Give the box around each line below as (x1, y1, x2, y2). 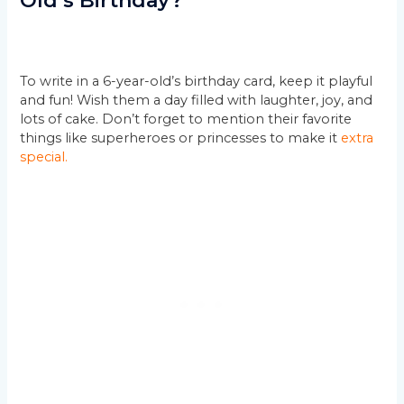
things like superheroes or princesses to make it (20, 129, 338, 146)
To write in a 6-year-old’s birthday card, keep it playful (20, 72, 373, 89)
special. (20, 148, 69, 165)
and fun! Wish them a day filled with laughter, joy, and (20, 91, 373, 108)
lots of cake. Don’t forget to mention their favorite (20, 110, 353, 127)
